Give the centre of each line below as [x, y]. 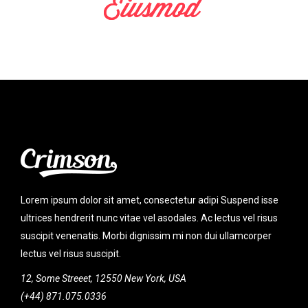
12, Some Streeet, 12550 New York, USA [103, 288]
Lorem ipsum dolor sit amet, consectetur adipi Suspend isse [150, 210]
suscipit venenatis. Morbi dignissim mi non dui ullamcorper [146, 246]
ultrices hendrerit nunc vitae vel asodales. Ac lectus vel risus [149, 228]
